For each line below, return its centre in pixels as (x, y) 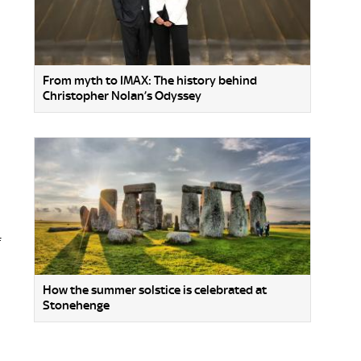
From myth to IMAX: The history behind (150, 81)
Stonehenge (76, 305)
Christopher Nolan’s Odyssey (122, 96)
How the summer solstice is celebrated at (155, 290)
